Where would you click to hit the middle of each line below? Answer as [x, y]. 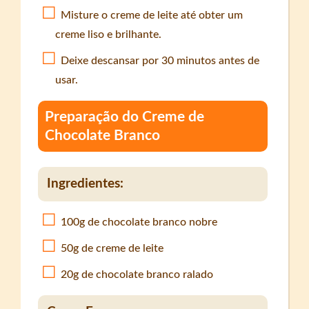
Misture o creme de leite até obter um [152, 16]
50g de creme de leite [112, 248]
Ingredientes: [86, 183]
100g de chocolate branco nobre [139, 222]
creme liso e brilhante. [109, 35]
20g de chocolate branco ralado [137, 274]
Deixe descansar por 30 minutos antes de [160, 61]
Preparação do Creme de [125, 117]
